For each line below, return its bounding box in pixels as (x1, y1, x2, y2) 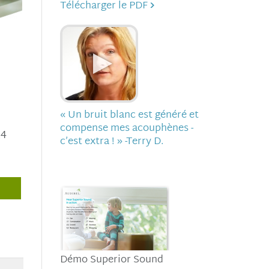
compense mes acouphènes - (59, 120, 193, 136)
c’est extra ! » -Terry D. (59, 133, 164, 150)
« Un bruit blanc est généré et (59, 107, 199, 123)
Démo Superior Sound (59, 252, 163, 268)
